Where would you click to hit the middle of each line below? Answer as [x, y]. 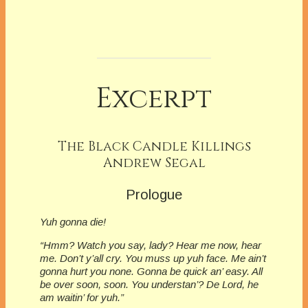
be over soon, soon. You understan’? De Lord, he [149, 285]
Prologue [154, 195]
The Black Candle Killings [154, 146]
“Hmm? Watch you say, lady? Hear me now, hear [151, 245]
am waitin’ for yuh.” [82, 298]
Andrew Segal [154, 163]
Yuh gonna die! [73, 222]
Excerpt [154, 99]
